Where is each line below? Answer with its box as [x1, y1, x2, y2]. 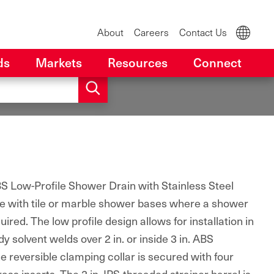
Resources [108, 53, 168, 72]
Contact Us [179, 25, 227, 39]
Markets [35, 53, 82, 72]
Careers [134, 25, 169, 39]
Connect [193, 53, 242, 72]
